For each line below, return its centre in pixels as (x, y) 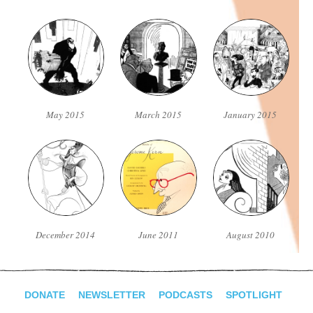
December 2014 (66, 234)
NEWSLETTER (111, 294)
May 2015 (66, 114)
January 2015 (250, 114)
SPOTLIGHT (254, 294)
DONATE (44, 294)
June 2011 (158, 234)
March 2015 (158, 114)
